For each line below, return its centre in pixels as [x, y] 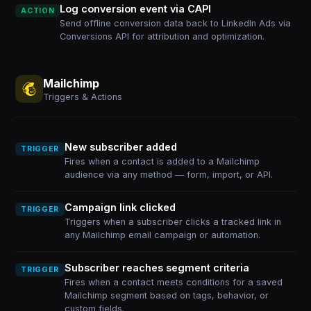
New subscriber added [120, 147]
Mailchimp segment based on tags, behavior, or [166, 295]
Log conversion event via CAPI [136, 9]
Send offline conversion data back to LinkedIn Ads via [176, 23]
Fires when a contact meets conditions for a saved [173, 282]
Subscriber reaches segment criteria [157, 268]
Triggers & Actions [83, 96]
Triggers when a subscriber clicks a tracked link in [173, 222]
